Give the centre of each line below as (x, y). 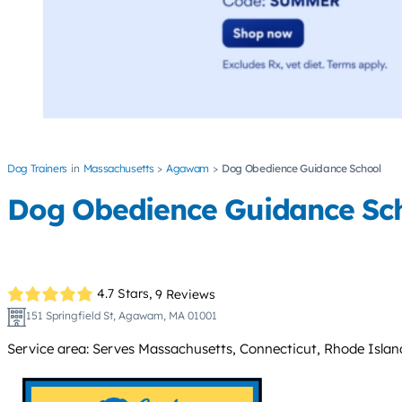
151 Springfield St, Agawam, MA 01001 (121, 315)
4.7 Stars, (125, 294)
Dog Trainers (38, 169)
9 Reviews (186, 294)
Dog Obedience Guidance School (301, 169)
